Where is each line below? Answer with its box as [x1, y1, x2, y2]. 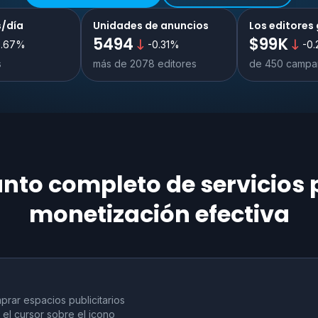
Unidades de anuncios [93, 18, 209, 33]
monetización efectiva [28, 197, 290, 230]
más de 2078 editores [93, 57, 197, 70]
